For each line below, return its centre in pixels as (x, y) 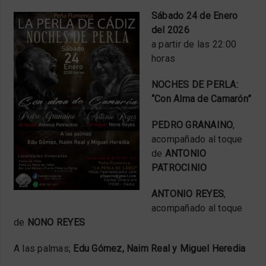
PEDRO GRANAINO (192, 125)
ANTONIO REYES (188, 194)
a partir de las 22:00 (194, 44)
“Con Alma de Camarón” (202, 99)
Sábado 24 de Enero (195, 15)
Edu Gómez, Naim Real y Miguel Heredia (159, 248)
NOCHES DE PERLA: (195, 84)
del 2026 (170, 30)
